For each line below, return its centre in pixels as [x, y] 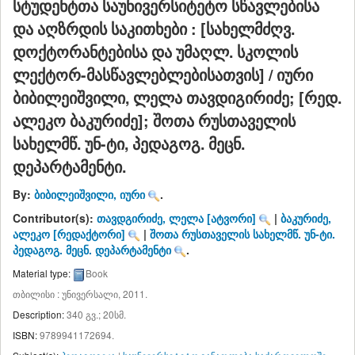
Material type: [43, 273]
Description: [40, 315]
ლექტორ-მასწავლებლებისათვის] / [145, 75]
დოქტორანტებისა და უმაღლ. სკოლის [155, 52]
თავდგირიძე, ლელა [150, 218]
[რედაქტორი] [88, 234]
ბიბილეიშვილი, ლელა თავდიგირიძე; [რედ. [177, 98]
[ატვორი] [230, 218]
